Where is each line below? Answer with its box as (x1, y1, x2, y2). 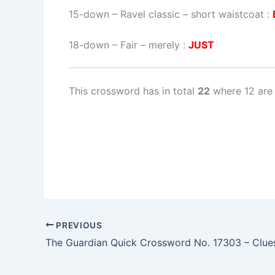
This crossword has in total (69, 85, 198, 98)
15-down (69, 8, 109, 21)
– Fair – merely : (109, 39, 188, 52)
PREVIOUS (53, 220, 103, 230)
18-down (69, 39, 109, 52)
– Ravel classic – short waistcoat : (109, 8, 273, 21)
